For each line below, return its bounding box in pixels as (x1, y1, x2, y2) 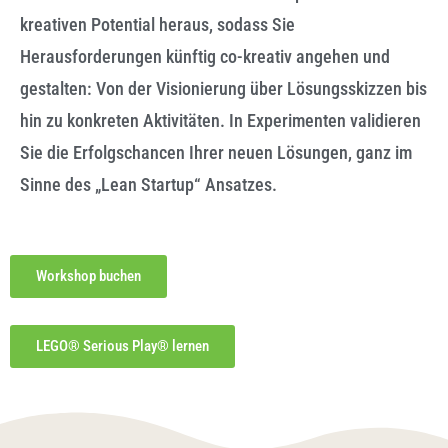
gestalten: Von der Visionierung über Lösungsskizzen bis (20, 78, 427, 99)
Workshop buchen (36, 266, 141, 285)
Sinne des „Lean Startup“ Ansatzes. (20, 174, 277, 195)
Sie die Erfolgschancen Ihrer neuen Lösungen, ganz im (20, 142, 412, 163)
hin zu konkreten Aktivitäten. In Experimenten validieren (20, 110, 421, 131)
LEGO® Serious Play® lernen (36, 336, 209, 355)
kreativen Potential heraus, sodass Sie (20, 14, 295, 35)
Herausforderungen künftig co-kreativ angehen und (20, 46, 390, 67)
